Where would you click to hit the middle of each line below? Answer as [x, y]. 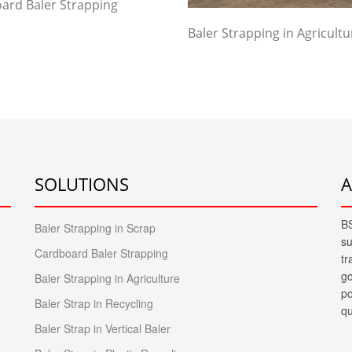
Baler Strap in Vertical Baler [103, 329]
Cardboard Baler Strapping [101, 253]
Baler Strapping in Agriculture [107, 279]
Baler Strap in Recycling [94, 304]
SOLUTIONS [82, 184]
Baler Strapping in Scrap [95, 228]
